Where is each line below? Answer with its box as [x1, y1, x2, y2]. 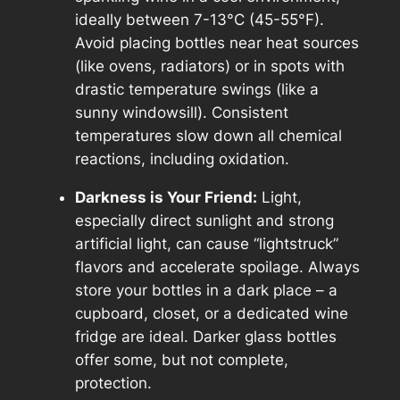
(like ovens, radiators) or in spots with [74, 57, 345, 76]
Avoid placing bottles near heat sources [74, 34, 359, 53]
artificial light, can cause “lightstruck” [74, 235, 338, 254]
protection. [74, 374, 152, 393]
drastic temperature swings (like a [74, 80, 319, 99]
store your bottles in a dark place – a [74, 281, 337, 300]
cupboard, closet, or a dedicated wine [74, 304, 348, 323]
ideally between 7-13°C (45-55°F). [74, 11, 324, 29]
